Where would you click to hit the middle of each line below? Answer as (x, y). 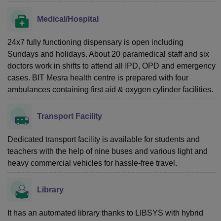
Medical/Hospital (68, 19)
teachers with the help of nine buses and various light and (108, 151)
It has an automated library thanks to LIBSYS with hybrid (105, 213)
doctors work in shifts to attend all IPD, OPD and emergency (111, 66)
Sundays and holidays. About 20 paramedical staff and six (108, 54)
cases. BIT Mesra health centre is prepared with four (98, 77)
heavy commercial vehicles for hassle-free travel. (92, 163)
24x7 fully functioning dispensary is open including (95, 42)
